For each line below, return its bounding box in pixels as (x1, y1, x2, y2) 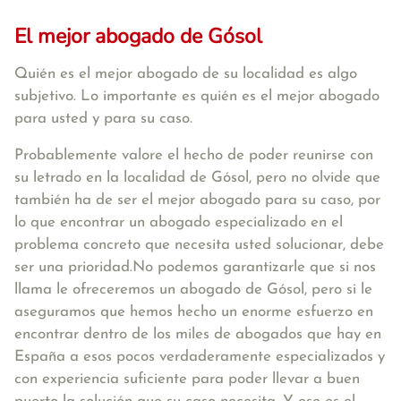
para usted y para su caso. (14, 111, 192, 126)
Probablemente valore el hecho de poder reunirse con (14, 148, 373, 163)
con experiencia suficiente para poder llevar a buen (14, 371, 360, 387)
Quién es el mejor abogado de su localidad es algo (14, 66, 357, 81)
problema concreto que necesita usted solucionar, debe (14, 237, 384, 252)
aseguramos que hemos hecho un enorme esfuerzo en (14, 304, 373, 320)
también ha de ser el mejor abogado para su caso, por (14, 192, 380, 208)
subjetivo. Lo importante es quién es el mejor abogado (14, 89, 380, 104)
